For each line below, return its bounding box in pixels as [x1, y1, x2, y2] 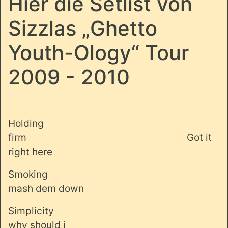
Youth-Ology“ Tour [8, 40, 189, 65]
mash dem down [8, 182, 84, 194]
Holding [8, 117, 44, 129]
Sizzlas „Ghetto [8, 15, 157, 41]
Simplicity [8, 204, 54, 217]
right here [8, 145, 52, 158]
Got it [187, 131, 212, 144]
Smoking [8, 167, 48, 180]
